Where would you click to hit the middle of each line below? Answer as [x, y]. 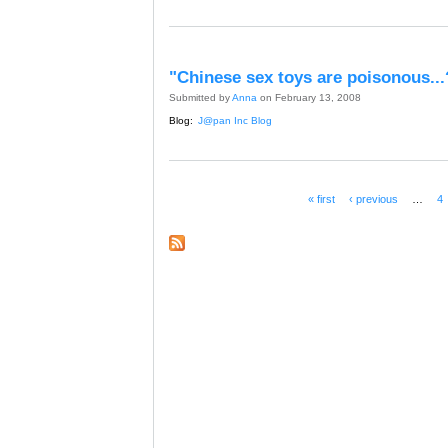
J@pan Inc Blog [235, 120]
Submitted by [200, 97]
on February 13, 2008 [309, 97]
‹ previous [374, 198]
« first [322, 198]
